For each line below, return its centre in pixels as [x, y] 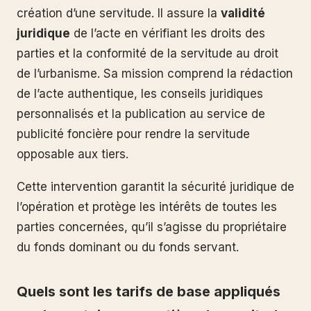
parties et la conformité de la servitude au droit [148, 53]
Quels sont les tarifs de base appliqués [149, 292]
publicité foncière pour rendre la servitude [133, 134]
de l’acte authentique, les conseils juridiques [140, 93]
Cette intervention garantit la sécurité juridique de [155, 187]
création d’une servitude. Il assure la [119, 13]
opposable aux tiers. [73, 154]
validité [243, 13]
